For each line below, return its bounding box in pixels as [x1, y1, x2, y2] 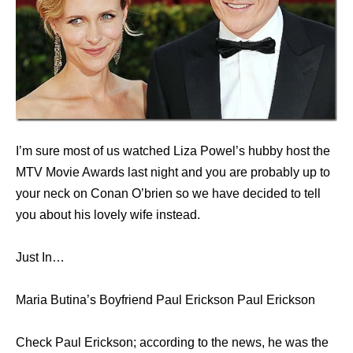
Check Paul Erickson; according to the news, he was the [16, 335, 329, 349]
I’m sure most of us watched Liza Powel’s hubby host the [16, 143, 330, 158]
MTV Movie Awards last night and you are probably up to [16, 165, 330, 179]
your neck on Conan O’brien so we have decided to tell [16, 186, 321, 200]
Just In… [16, 250, 65, 264]
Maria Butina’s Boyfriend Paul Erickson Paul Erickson [16, 292, 315, 307]
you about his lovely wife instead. [16, 207, 200, 221]
